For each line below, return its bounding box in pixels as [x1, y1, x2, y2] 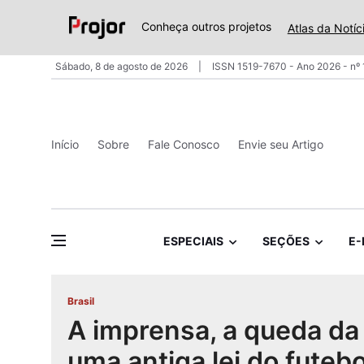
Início [51, 136, 79, 151]
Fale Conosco [148, 136, 219, 151]
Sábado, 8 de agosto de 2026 [55, 60, 190, 72]
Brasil [67, 295, 94, 308]
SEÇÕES [262, 234, 310, 249]
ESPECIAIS [162, 234, 223, 249]
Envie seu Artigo [238, 136, 323, 151]
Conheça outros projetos [141, 19, 271, 34]
